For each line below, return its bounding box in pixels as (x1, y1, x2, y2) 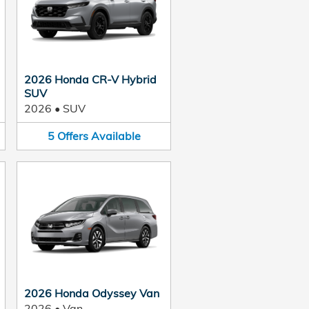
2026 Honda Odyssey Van (24, 286, 159, 300)
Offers (57, 129, 88, 143)
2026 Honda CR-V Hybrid (24, 72, 157, 86)
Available (90, 129, 141, 143)
